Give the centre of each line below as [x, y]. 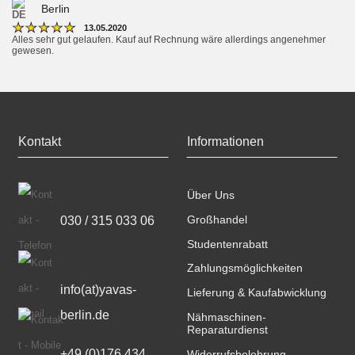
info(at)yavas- [98, 290]
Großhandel [217, 219]
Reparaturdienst [227, 329]
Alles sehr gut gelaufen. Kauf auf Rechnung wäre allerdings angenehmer [169, 40]
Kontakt [40, 141]
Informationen [225, 141]
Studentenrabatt [227, 244]
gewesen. [33, 51]
